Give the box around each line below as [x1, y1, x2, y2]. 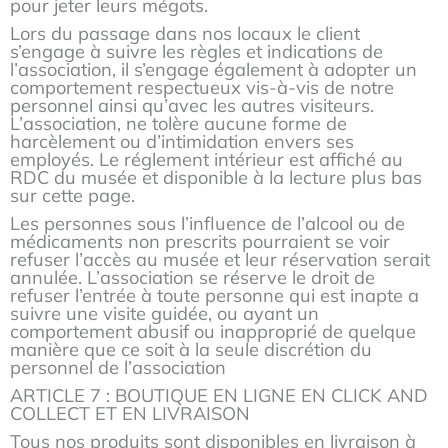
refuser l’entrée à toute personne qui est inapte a [10, 283, 419, 307]
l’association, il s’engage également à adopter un [10, 57, 417, 81]
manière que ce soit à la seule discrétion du [10, 337, 372, 361]
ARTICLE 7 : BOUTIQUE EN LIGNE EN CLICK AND [10, 383, 428, 407]
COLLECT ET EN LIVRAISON [10, 401, 250, 425]
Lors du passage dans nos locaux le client [10, 21, 360, 45]
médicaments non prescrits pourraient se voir [10, 229, 390, 253]
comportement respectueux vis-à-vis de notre [10, 75, 394, 99]
